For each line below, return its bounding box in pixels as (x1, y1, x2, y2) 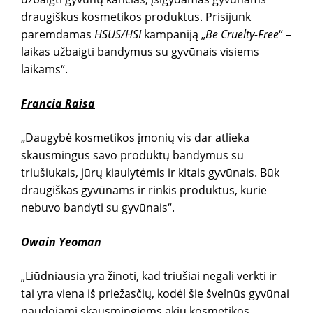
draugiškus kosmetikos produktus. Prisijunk (21, 9, 251, 24)
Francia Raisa (21, 96, 95, 111)
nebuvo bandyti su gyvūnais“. (21, 200, 175, 215)
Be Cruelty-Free (205, 27, 279, 42)
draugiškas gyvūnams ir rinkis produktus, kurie (21, 182, 267, 198)
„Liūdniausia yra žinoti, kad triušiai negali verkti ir (21, 268, 277, 284)
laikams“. (21, 61, 68, 77)
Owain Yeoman (21, 234, 101, 249)
